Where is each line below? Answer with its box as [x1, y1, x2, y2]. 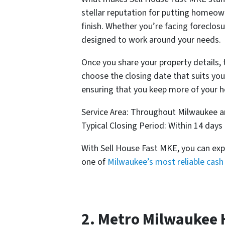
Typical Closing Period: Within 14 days [81, 119, 222, 132]
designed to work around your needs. [81, 33, 221, 46]
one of [81, 155, 107, 168]
